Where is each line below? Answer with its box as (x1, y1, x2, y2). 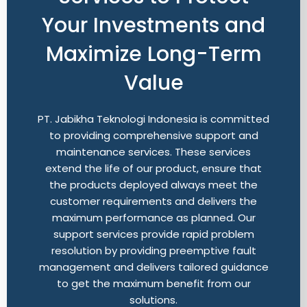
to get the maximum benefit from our (56, 276, 251, 291)
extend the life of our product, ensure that (45, 161, 262, 175)
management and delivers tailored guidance (38, 260, 269, 274)
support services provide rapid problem (53, 227, 254, 241)
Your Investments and (42, 11, 265, 40)
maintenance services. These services (56, 145, 251, 159)
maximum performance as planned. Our (51, 210, 256, 225)
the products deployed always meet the (49, 177, 258, 192)
